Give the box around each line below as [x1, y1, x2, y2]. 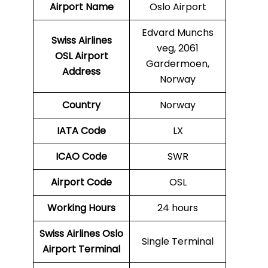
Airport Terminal [42, 242, 120, 257]
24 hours [157, 201, 198, 215]
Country [62, 98, 100, 112]
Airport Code [51, 175, 112, 190]
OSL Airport [54, 49, 108, 63]
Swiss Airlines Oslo [39, 227, 123, 241]
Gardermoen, [146, 57, 209, 71]
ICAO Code [56, 150, 107, 164]
